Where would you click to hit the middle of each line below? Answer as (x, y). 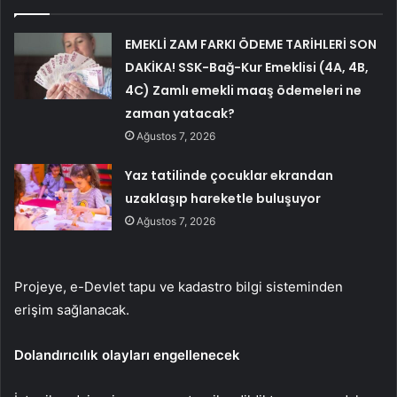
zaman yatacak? (180, 113)
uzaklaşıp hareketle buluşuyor (223, 198)
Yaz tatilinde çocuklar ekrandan (230, 175)
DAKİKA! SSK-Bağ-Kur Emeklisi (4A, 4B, (247, 67)
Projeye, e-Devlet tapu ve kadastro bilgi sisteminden (179, 286)
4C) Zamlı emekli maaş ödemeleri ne (244, 90)
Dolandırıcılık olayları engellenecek (127, 354)
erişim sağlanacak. (72, 309)
